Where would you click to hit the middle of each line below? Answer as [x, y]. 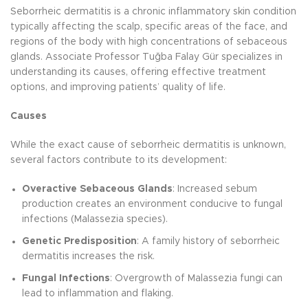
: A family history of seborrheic [208, 242]
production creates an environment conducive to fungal [152, 205]
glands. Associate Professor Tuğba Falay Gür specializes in [146, 57]
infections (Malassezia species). [95, 220]
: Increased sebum [215, 189]
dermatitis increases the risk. [88, 257]
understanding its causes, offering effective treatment [138, 73]
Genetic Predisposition [79, 242]
